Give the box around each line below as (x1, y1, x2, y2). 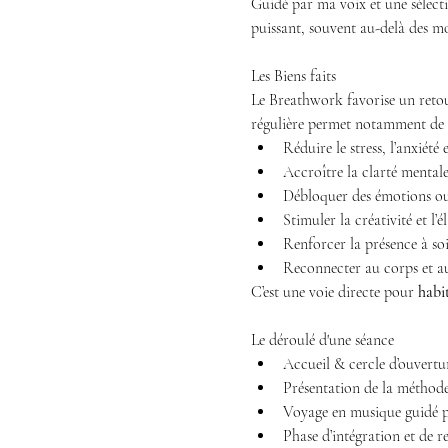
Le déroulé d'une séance (250, 330, 394, 350)
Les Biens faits (250, 66, 336, 86)
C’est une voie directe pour (250, 282, 418, 302)
